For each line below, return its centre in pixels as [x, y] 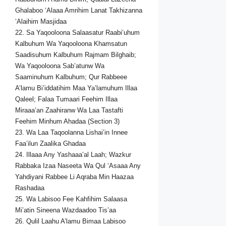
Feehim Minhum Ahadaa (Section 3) [67, 122]
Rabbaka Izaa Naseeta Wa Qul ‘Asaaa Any [78, 166]
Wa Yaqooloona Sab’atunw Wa [60, 66]
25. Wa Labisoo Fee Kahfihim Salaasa [71, 199]
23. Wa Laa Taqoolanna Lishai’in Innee [71, 133]
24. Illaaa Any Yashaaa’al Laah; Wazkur [73, 155]
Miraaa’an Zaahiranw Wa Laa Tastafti [69, 110]
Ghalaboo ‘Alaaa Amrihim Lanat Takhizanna [79, 11]
